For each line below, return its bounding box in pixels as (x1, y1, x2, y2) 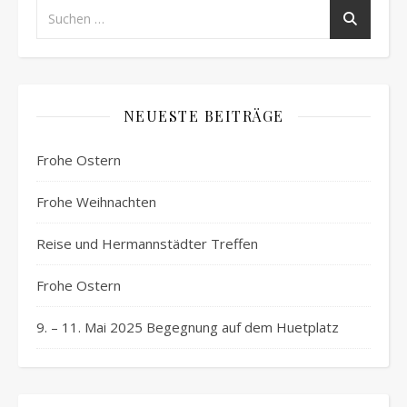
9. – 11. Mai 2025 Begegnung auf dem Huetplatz (36, 318, 339, 337)
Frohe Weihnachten (36, 193, 156, 212)
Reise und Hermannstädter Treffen (36, 234, 258, 253)
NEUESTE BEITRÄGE (123, 106, 284, 126)
